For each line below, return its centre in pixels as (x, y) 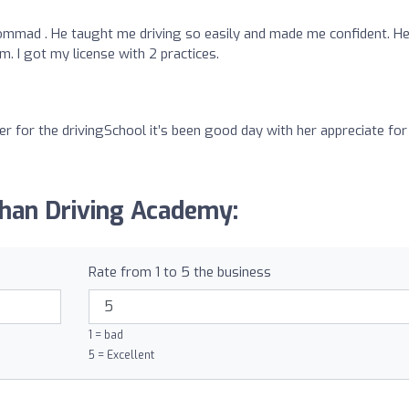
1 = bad (105, 335)
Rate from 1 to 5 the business (179, 272)
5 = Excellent (121, 355)
